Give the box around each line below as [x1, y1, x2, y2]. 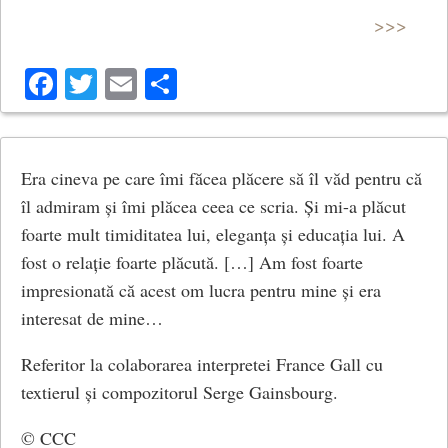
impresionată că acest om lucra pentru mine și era [21, 277, 381, 302]
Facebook [57, 61, 180, 105]
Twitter [97, 61, 189, 105]
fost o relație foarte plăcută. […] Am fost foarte [21, 249, 363, 274]
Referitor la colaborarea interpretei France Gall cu [21, 351, 383, 376]
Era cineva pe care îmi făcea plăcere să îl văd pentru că [21, 165, 422, 190]
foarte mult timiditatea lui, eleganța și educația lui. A [21, 221, 405, 246]
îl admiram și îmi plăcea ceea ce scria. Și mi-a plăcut [21, 193, 406, 218]
